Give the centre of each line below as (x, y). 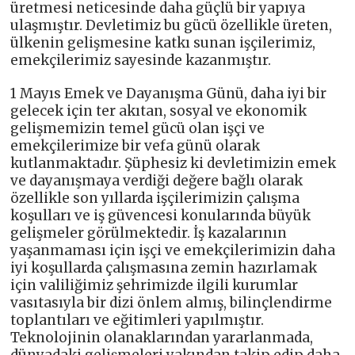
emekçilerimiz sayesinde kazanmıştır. (141, 61)
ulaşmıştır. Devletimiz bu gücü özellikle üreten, (172, 26)
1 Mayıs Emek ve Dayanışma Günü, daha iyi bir (169, 94)
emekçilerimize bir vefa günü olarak (136, 146)
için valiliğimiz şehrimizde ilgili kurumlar (155, 286)
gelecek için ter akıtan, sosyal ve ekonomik (159, 111)
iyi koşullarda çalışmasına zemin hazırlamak (164, 268)
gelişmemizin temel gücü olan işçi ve (138, 129)
